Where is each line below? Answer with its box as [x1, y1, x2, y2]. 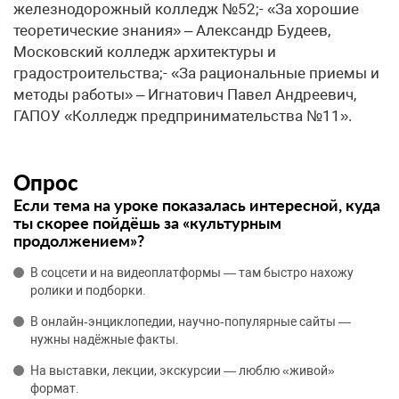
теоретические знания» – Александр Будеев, [13, 21, 330, 39]
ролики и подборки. [30, 283, 146, 297]
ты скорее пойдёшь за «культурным [13, 213, 281, 232]
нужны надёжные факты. [30, 332, 179, 346]
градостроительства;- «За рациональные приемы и [13, 64, 379, 82]
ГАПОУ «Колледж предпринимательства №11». [13, 107, 352, 125]
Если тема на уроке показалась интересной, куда [13, 195, 380, 215]
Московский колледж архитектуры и [13, 43, 276, 61]
